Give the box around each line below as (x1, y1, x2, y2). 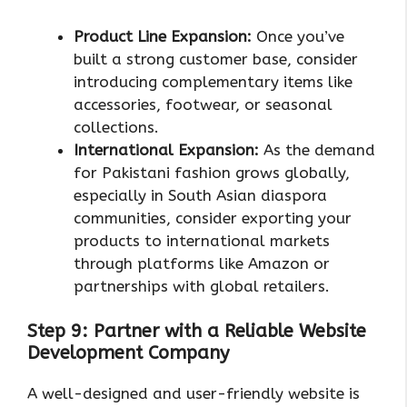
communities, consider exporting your (74, 208, 352, 227)
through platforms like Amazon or (74, 253, 330, 273)
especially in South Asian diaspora (74, 185, 327, 204)
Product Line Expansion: (74, 26, 252, 45)
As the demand (259, 140, 375, 159)
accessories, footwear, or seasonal (74, 94, 333, 114)
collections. (74, 117, 159, 136)
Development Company (27, 342, 229, 364)
